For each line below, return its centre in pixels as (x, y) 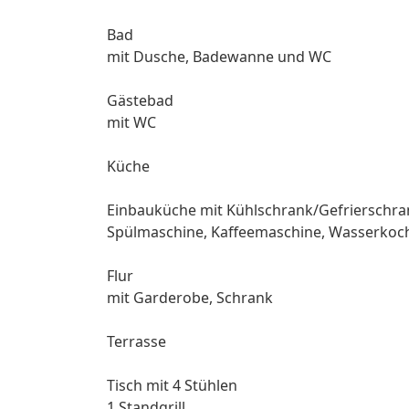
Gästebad (140, 100)
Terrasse (136, 341)
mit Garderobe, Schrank (190, 297)
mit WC (133, 122)
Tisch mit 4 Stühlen (174, 385)
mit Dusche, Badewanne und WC (221, 56)
